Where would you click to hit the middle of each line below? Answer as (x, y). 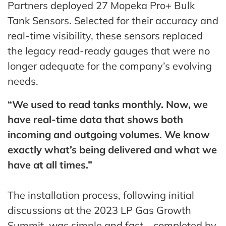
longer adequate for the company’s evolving (110, 66)
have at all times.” (50, 164)
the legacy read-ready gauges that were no (109, 50)
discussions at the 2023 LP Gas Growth (99, 210)
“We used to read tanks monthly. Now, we (108, 104)
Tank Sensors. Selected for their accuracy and (113, 20)
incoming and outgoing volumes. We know (109, 134)
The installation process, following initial (101, 195)
